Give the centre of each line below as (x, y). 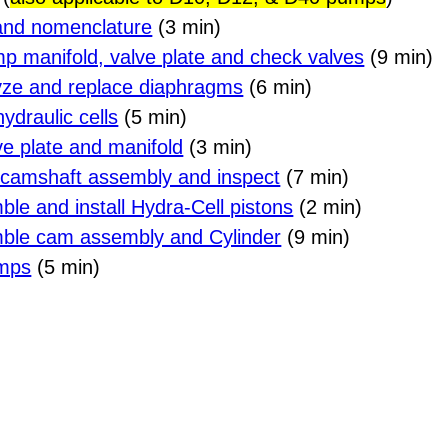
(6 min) (278, 86)
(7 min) (315, 176)
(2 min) (328, 206)
